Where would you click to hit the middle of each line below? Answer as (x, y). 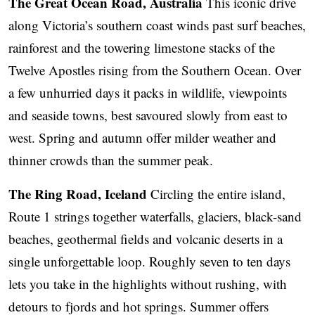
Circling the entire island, (216, 194)
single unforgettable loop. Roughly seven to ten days (149, 262)
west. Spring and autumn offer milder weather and (142, 138)
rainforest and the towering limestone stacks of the (142, 48)
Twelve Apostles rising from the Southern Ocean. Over (155, 70)
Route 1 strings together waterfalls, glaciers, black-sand (155, 217)
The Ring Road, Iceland (78, 194)
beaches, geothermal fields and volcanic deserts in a (146, 239)
